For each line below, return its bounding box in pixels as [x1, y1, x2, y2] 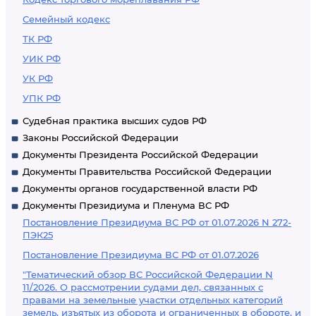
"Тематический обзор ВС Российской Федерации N [23, 269, 273, 280]
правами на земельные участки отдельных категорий [23, 294, 283, 305]
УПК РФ [23, 92, 61, 104]
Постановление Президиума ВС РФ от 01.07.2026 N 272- [23, 217, 291, 228]
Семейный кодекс [23, 13, 110, 25]
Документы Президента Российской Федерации [23, 149, 258, 160]
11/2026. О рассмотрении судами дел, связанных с [23, 281, 263, 293]
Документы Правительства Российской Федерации [23, 166, 272, 177]
